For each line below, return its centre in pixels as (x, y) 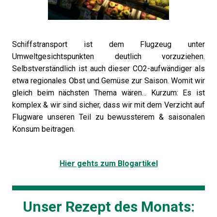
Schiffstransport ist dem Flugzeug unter (108, 44)
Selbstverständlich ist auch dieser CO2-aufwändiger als (108, 69)
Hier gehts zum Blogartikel (108, 163)
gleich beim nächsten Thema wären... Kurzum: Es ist (108, 93)
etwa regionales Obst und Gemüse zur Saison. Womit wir (108, 81)
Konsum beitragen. (45, 129)
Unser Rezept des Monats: (108, 207)
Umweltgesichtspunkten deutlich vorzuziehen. (108, 56)
